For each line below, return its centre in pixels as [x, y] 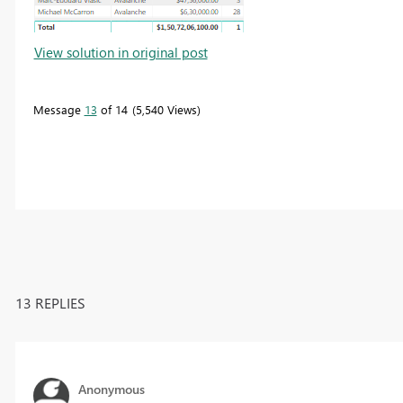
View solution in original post [121, 52]
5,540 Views [166, 109]
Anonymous [111, 389]
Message [58, 109]
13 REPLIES [50, 302]
